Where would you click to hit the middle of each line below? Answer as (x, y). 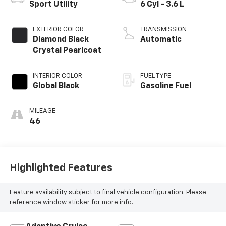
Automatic (161, 40)
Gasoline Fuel (166, 87)
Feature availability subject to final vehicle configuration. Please (108, 192)
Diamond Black (61, 40)
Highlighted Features (61, 168)
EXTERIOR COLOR (58, 30)
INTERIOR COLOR (57, 76)
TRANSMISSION (163, 30)
